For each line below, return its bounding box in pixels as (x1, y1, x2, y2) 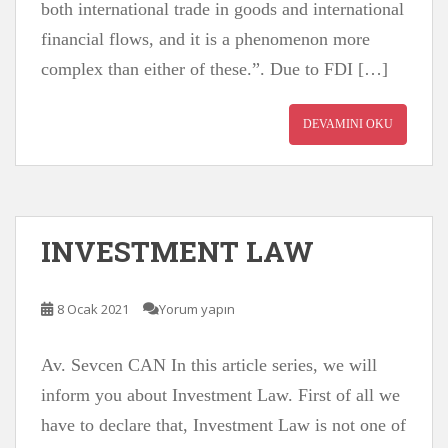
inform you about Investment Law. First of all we (41, 385, 400, 405)
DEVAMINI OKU (303, 117, 393, 131)
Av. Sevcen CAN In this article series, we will (41, 355, 377, 375)
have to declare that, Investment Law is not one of (41, 415, 406, 435)
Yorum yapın (159, 300, 235, 318)
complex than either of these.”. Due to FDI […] (41, 59, 388, 79)
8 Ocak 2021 (57, 300, 129, 318)
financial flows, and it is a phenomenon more (41, 29, 370, 49)
